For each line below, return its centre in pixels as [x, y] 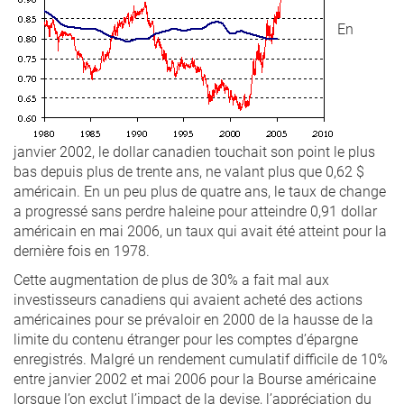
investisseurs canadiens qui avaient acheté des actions [188, 299]
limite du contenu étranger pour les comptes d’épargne [186, 339]
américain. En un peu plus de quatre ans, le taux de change [200, 191]
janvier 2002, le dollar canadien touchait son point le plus [194, 151]
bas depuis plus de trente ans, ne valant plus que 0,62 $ [189, 171]
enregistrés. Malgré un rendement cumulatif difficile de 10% [201, 358]
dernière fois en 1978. [82, 250]
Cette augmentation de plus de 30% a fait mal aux [171, 279]
